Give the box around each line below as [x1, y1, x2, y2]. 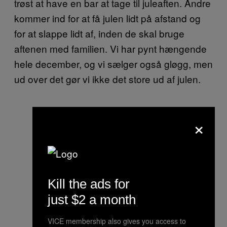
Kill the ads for [48, 176, 130, 192]
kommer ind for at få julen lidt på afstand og [14, 11, 201, 25]
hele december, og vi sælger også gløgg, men [14, 56, 213, 70]
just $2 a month [48, 192, 136, 207]
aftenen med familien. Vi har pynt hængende [14, 41, 207, 55]
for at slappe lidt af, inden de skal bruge [14, 26, 184, 40]
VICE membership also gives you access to [48, 215, 186, 226]
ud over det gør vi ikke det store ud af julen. [14, 71, 201, 86]
